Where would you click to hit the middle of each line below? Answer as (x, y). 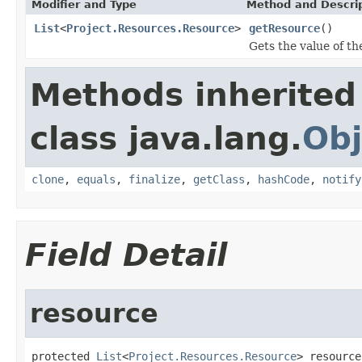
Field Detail (126, 255)
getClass (219, 179)
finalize (154, 179)
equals (96, 179)
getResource (284, 28)
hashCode (284, 179)
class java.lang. (166, 138)
